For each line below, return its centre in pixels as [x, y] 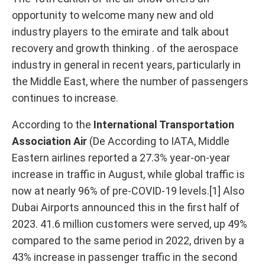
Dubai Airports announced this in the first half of [126, 207]
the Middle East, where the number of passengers [130, 81]
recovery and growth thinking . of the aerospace [125, 48]
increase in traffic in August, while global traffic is [128, 174]
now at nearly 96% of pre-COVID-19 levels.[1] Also [128, 191]
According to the [53, 125]
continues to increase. [65, 98]
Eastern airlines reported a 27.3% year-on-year [121, 158]
